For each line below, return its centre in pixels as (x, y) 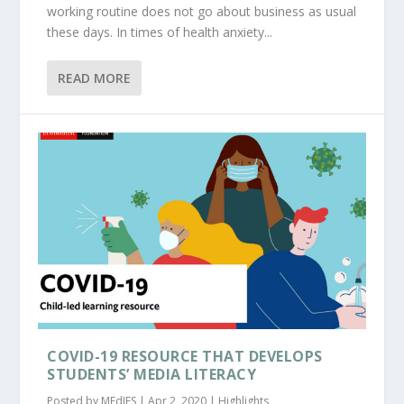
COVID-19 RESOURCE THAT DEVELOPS (185, 356)
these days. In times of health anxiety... (160, 32)
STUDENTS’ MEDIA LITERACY (152, 374)
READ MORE (95, 78)
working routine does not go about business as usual (202, 12)
